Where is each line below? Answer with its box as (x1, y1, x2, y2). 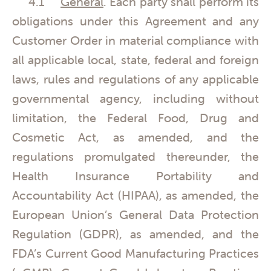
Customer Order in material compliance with (12, 32, 259, 48)
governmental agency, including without (12, 90, 259, 106)
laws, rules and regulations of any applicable (12, 71, 259, 87)
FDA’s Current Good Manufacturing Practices (12, 245, 259, 261)
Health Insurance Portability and (12, 168, 259, 183)
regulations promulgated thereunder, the (12, 148, 259, 164)
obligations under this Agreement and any (12, 13, 259, 28)
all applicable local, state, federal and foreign (12, 51, 259, 67)
